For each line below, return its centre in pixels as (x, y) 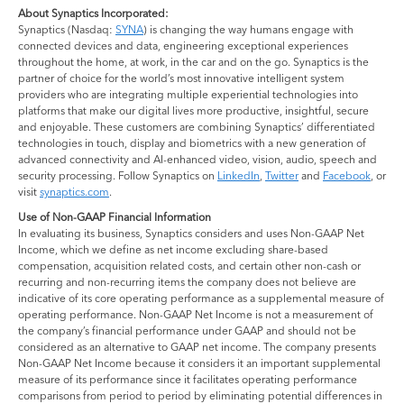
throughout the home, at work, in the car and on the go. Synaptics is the (193, 61)
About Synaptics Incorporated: (95, 13)
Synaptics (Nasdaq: (67, 29)
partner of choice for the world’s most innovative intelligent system (181, 78)
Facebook (347, 175)
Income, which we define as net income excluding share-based (173, 249)
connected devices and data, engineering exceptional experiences (183, 45)
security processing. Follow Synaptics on (118, 175)
